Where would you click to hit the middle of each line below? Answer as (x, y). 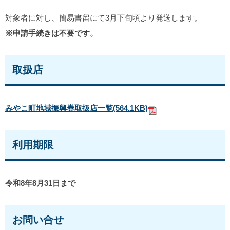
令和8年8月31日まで (40, 183)
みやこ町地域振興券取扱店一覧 (59, 108)
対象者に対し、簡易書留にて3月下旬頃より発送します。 (103, 17)
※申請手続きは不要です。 (51, 33)
